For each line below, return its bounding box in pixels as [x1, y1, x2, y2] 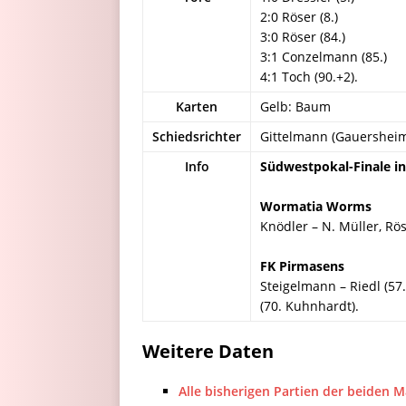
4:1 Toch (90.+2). [260, 68, 358, 85]
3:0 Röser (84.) [260, 28, 345, 45]
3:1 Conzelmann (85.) [260, 48, 387, 65]
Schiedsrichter [152, 128, 241, 145]
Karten [176, 98, 217, 115]
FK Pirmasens [260, 257, 344, 275]
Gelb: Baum [260, 98, 331, 115]
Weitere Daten [142, 339, 274, 363]
